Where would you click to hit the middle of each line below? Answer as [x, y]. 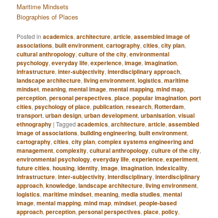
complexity [72, 151]
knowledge [61, 186]
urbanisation [158, 116]
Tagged [66, 124]
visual [187, 116]
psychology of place [63, 107]
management [35, 151]
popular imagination [160, 98]
